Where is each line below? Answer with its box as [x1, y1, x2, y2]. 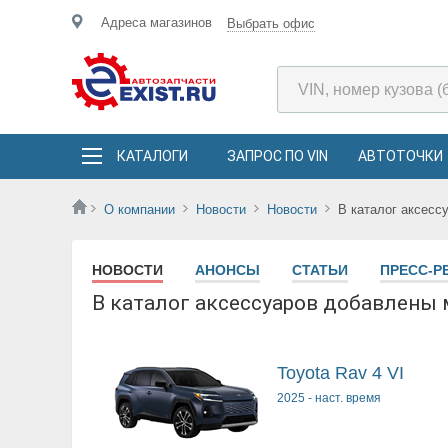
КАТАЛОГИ [117, 148, 188, 164]
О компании [104, 202, 175, 217]
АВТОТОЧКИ [358, 148, 443, 164]
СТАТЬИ [292, 262, 348, 278]
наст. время [315, 391, 381, 405]
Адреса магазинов [101, 15, 212, 30]
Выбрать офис [227, 16, 315, 31]
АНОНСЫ [195, 262, 260, 278]
